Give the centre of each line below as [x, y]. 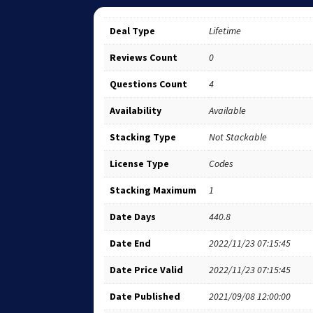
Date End [131, 243]
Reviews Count [144, 57]
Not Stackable [238, 137]
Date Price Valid [147, 269]
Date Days [133, 216]
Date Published [145, 296]
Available [228, 110]
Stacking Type [143, 137]
